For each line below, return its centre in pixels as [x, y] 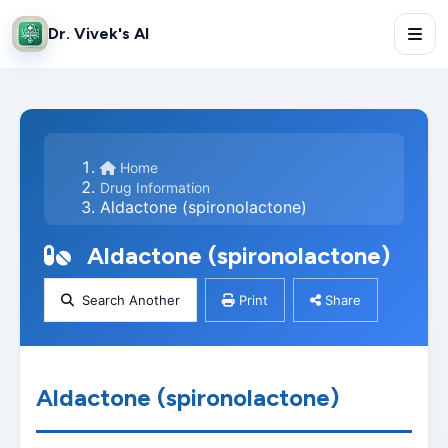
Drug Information [155, 187]
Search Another [131, 300]
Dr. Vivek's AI [98, 33]
